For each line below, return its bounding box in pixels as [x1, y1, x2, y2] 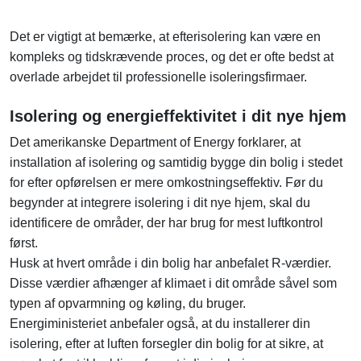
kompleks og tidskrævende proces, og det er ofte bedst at [10, 50, 334, 64]
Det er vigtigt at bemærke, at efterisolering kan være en [10, 30, 321, 44]
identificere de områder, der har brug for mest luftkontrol [10, 216, 323, 230]
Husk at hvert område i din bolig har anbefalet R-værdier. [10, 256, 331, 271]
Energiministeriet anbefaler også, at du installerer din [10, 317, 310, 331]
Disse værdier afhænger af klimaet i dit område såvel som [10, 276, 337, 291]
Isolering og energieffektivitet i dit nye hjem [10, 107, 346, 126]
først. [10, 236, 38, 251]
